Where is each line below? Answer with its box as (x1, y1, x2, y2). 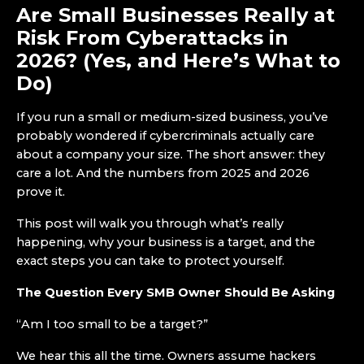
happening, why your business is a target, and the (16, 235, 315, 249)
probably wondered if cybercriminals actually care (16, 128, 314, 143)
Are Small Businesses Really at (16, 3, 335, 27)
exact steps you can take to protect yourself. (16, 253, 284, 268)
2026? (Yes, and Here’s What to (16, 49, 340, 72)
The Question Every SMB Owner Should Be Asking (16, 285, 335, 300)
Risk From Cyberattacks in (16, 26, 288, 50)
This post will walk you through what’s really (16, 216, 284, 231)
